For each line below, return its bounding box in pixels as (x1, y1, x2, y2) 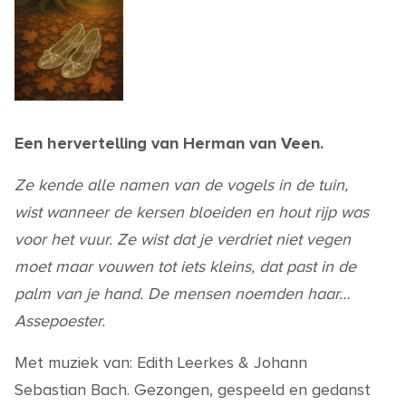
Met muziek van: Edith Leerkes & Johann (14, 353, 307, 373)
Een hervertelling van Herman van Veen (14, 133, 320, 154)
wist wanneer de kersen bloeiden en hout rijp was (14, 202, 369, 223)
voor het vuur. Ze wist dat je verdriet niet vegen (14, 229, 351, 250)
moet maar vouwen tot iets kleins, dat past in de (14, 256, 356, 277)
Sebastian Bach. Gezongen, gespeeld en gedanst (14, 380, 371, 401)
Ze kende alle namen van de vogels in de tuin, (14, 175, 348, 196)
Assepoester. (14, 311, 105, 332)
